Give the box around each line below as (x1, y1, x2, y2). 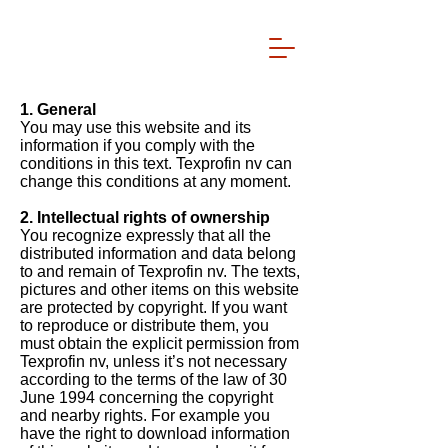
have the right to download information (20, 425, 290, 442)
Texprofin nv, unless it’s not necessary (20, 353, 287, 370)
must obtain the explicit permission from (20, 335, 299, 352)
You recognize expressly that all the (20, 227, 271, 244)
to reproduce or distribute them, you (20, 317, 269, 334)
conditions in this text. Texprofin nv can (20, 155, 292, 172)
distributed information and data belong (20, 245, 296, 262)
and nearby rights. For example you (20, 407, 270, 424)
